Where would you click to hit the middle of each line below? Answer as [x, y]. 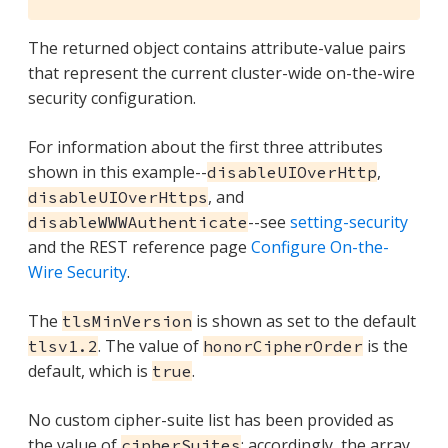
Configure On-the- [320, 246]
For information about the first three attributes [205, 146]
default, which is [90, 370]
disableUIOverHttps [118, 196]
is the [385, 345]
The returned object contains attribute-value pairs [217, 47]
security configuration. [112, 97]
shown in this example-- [117, 171]
